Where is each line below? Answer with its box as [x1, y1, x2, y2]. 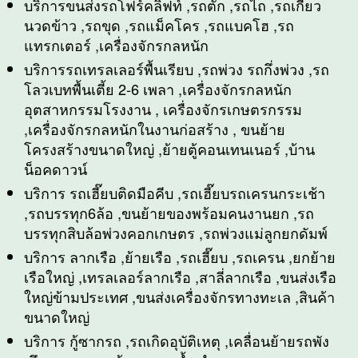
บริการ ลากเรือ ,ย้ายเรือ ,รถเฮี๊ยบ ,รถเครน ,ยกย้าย [24, 246, 336, 268]
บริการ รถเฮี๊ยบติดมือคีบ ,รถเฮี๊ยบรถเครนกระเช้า [24, 182, 325, 204]
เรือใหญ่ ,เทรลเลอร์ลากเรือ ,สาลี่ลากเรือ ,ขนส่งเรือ [24, 266, 336, 288]
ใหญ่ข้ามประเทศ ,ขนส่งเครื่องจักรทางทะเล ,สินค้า [24, 286, 335, 308]
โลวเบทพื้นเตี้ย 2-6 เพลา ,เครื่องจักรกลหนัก [24, 78, 292, 100]
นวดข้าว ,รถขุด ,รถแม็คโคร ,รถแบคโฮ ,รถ [24, 14, 294, 36]
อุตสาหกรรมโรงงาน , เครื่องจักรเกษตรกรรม [24, 98, 302, 120]
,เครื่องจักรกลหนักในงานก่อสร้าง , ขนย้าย [24, 118, 285, 140]
